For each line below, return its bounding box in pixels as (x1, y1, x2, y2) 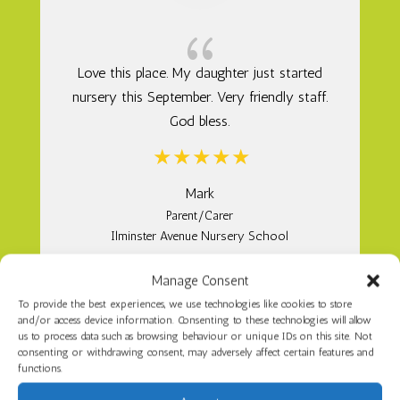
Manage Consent (151, 272, 249, 289)
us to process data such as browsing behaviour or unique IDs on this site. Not (18, 329, 372, 343)
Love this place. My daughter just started (77, 63, 322, 81)
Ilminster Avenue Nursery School (111, 228, 289, 244)
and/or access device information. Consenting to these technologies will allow (18, 313, 371, 327)
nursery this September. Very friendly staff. (71, 87, 328, 105)
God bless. (170, 112, 230, 129)
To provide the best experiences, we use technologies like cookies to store (18, 297, 352, 311)
